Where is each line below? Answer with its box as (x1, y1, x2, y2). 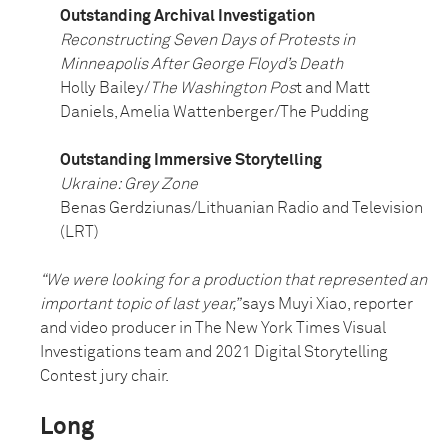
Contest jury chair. (40, 368, 169, 385)
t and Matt (296, 80, 370, 97)
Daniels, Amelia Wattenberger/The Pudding (60, 104, 369, 121)
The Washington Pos (150, 80, 296, 97)
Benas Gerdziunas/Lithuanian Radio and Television (60, 200, 423, 217)
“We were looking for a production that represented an (40, 272, 427, 289)
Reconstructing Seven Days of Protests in (60, 32, 355, 49)
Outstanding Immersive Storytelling (60, 152, 322, 169)
